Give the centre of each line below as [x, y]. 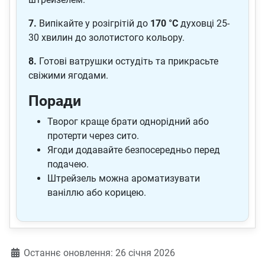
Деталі [24, 253]
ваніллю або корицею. [97, 193]
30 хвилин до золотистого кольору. [106, 38]
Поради [55, 101]
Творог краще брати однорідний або [128, 122]
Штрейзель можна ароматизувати [124, 179]
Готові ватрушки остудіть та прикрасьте [127, 62]
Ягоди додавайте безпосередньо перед [134, 150]
